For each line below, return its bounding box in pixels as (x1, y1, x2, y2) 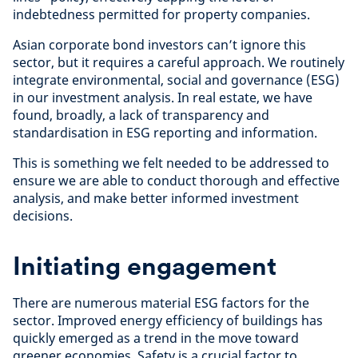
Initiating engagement (13, 249, 276, 281)
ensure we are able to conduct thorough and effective (13, 171, 340, 189)
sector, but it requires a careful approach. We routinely (13, 53, 344, 71)
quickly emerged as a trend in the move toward (13, 328, 299, 347)
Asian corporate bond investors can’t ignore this (13, 35, 306, 54)
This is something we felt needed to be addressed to (13, 153, 329, 172)
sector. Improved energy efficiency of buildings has (13, 311, 323, 329)
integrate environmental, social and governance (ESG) (13, 70, 340, 89)
